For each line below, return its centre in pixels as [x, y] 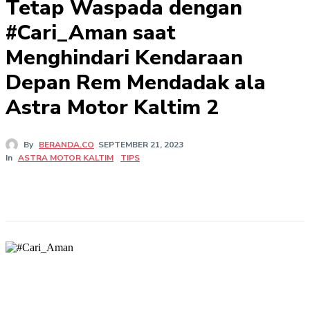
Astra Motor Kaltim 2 [112, 108]
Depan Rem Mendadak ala [136, 83]
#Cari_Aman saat [91, 33]
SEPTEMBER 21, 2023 [141, 145]
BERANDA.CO [66, 145]
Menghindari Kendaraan [124, 58]
